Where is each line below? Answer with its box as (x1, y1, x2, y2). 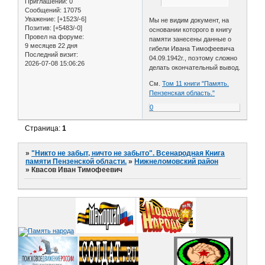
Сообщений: (25, 6, 62, 14)
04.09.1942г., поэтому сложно (149, 54, 238, 62)
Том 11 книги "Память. (162, 80, 230, 88)
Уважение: (25, 15, 56, 22)
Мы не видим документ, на (149, 17, 230, 24)
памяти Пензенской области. (25, 157, 127, 166)
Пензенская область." (149, 89, 215, 97)
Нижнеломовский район (134, 157, 219, 166)
